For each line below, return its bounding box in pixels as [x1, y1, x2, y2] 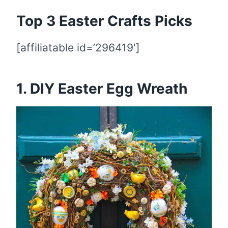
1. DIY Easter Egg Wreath [16, 80, 187, 98]
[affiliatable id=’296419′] [16, 41, 140, 54]
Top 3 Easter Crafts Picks [16, 12, 192, 30]
